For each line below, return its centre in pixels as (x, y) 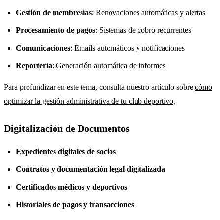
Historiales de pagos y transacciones (75, 204)
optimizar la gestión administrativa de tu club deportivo (89, 101)
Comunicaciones (43, 48)
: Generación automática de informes (109, 65)
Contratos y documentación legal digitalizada (90, 169)
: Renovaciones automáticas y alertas (149, 12)
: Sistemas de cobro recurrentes (143, 30)
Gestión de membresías (54, 12)
